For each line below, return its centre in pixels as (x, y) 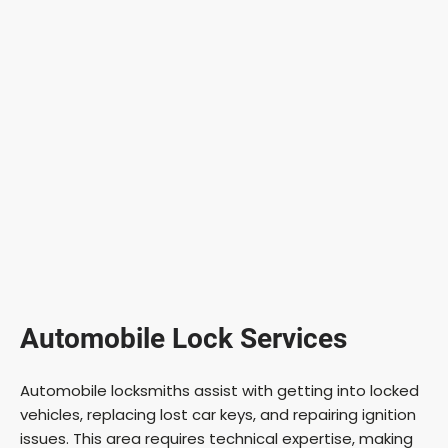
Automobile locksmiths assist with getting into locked (219, 390)
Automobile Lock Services (183, 338)
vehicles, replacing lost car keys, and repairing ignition (218, 414)
